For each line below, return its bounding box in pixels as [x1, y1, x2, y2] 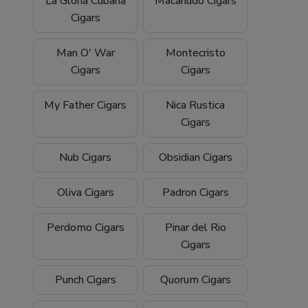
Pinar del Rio [164, 219, 226, 235]
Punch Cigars [54, 272, 116, 287]
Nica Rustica [166, 97, 225, 113]
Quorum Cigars [159, 272, 231, 287]
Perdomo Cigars [46, 219, 124, 235]
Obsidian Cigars [158, 149, 232, 165]
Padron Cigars [162, 184, 229, 200]
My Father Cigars [44, 97, 126, 113]
